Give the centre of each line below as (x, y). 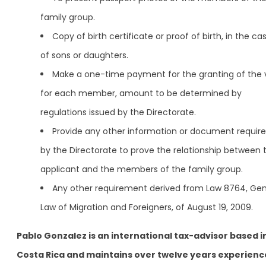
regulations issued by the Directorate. (118, 112)
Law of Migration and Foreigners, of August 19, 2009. (147, 207)
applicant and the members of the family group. (142, 169)
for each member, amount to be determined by (141, 93)
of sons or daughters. (84, 55)
